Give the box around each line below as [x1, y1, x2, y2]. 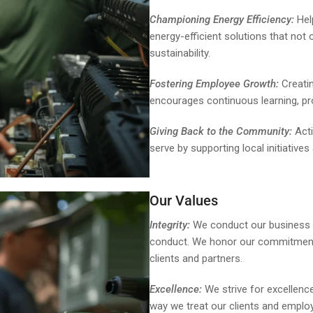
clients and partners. [150, 252, 242, 265]
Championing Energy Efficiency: [150, 13, 294, 26]
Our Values [150, 191, 218, 209]
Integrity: [150, 218, 190, 231]
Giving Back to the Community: [150, 124, 292, 138]
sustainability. [150, 46, 210, 59]
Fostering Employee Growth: [150, 77, 279, 90]
